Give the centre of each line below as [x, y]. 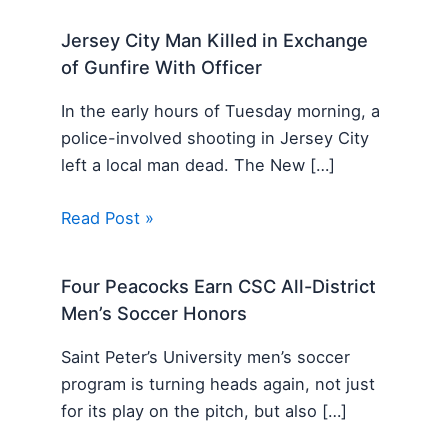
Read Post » [108, 217]
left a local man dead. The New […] [198, 164]
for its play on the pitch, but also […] [204, 410]
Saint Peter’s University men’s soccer [206, 356]
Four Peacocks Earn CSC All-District [219, 286]
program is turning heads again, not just [218, 383]
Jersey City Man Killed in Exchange [215, 40]
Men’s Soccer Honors [154, 313]
